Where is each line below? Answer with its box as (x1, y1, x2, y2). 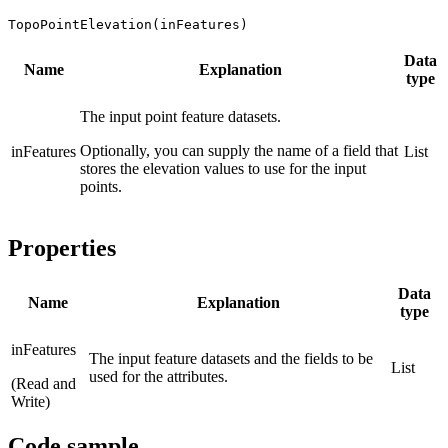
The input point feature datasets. (80, 107, 281, 125)
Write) (11, 392, 50, 410)
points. (80, 177, 122, 195)
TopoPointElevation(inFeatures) (8, 16, 248, 32)
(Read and (11, 374, 76, 392)
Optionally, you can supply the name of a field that (80, 141, 398, 159)
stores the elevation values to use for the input (80, 159, 366, 177)
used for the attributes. (89, 367, 228, 385)
